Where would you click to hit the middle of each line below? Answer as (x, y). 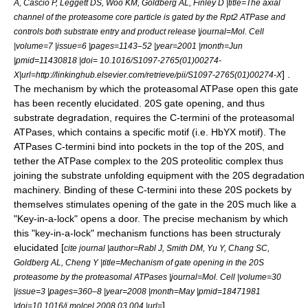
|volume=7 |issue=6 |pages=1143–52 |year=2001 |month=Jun (128, 46)
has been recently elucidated (76, 103)
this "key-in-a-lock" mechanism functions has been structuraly (147, 233)
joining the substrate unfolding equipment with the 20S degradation (159, 175)
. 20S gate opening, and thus (202, 103)
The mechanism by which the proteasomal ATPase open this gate (156, 89)
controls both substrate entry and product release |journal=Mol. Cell (139, 31)
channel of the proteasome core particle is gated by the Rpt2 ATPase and (150, 17)
